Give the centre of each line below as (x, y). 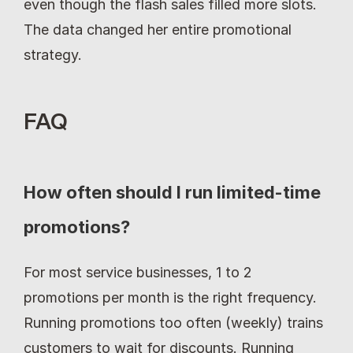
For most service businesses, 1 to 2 (138, 272)
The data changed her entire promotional (158, 29)
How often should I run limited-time (172, 192)
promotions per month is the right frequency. (170, 297)
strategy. (53, 54)
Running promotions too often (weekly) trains (173, 322)
